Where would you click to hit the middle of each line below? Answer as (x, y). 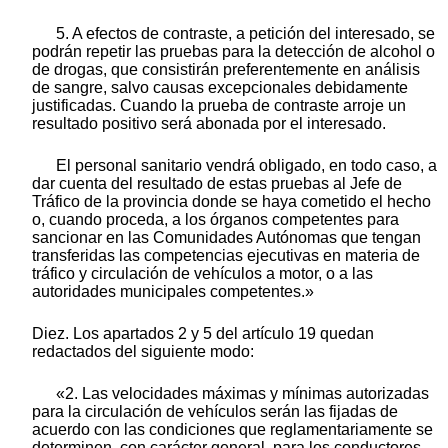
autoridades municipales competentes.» (173, 292)
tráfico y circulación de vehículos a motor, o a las (202, 274)
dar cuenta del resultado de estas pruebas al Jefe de (217, 184)
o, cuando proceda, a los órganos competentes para (215, 220)
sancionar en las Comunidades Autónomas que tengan (226, 238)
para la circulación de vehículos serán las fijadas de (215, 412)
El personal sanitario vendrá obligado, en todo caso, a (246, 166)
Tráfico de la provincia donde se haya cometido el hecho (231, 202)
